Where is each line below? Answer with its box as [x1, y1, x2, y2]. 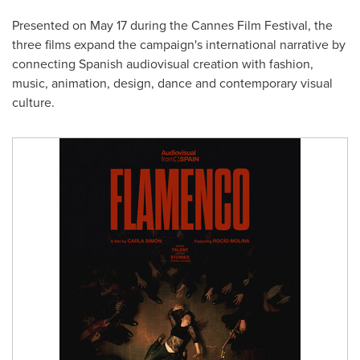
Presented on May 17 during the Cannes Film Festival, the [12, 16, 333, 34]
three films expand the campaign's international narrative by [12, 35, 346, 53]
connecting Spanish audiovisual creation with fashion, [12, 55, 313, 72]
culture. [12, 93, 55, 111]
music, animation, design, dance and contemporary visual [12, 74, 333, 92]
